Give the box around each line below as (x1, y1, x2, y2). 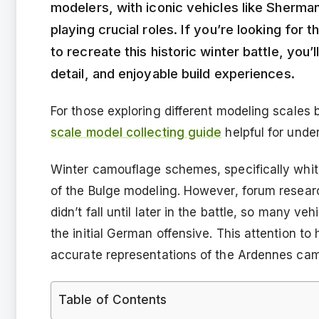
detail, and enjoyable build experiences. (51, 65, 295, 81)
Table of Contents (58, 292, 167, 307)
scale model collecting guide (51, 125, 222, 140)
